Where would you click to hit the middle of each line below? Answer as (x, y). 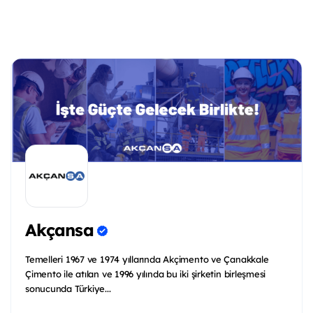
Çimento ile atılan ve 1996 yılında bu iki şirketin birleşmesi (146, 274)
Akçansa (59, 230)
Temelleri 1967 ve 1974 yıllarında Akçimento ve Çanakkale (147, 260)
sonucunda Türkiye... (68, 289)
